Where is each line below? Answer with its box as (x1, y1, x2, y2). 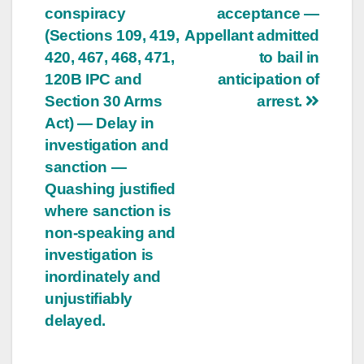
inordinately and (45, 267, 161, 285)
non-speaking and (45, 223, 175, 241)
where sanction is (45, 201, 171, 219)
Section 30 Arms (45, 92, 162, 110)
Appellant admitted (184, 26, 319, 44)
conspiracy (45, 4, 126, 22)
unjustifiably (45, 289, 133, 307)
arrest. (257, 92, 306, 110)
